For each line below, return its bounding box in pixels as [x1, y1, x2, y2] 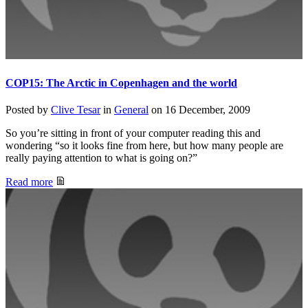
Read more [5, 175, 53, 188]
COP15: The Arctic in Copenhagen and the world [5, 76, 237, 89]
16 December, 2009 [165, 103, 250, 115]
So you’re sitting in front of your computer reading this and [5, 126, 261, 139]
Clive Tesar [51, 103, 100, 115]
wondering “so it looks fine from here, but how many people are [5, 139, 283, 151]
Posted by [5, 103, 51, 115]
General [114, 103, 148, 115]
